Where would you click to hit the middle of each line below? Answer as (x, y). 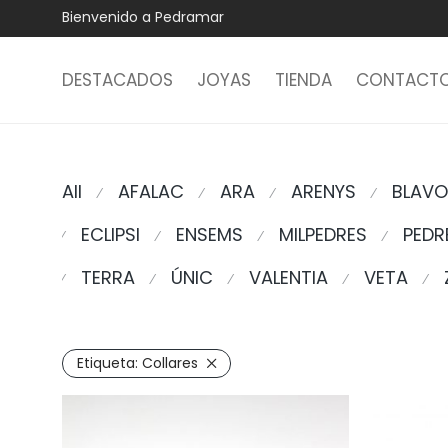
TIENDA (303, 79)
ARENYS (323, 191)
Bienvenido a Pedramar (143, 17)
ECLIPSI (110, 234)
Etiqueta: (109, 363)
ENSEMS (209, 234)
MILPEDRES (323, 234)
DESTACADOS (117, 79)
